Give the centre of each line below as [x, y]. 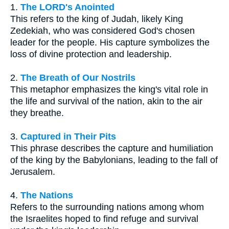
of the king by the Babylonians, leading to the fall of [114, 160]
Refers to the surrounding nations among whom [107, 207]
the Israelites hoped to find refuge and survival [104, 219]
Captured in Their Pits [68, 137]
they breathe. [37, 113]
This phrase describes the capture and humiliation [112, 148]
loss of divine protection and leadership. [91, 54]
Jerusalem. [33, 172]
